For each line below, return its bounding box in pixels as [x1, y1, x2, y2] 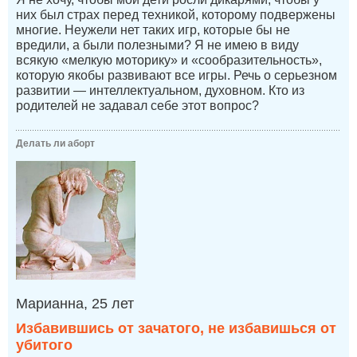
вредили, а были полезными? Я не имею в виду [16, 38, 299, 53]
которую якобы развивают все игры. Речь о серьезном [16, 69, 337, 83]
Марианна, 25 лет [16, 295, 134, 312]
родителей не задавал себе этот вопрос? [16, 99, 259, 113]
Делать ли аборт [16, 138, 95, 150]
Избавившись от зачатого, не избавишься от [16, 320, 336, 336]
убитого [16, 336, 73, 353]
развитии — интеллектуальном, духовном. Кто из [16, 84, 304, 98]
